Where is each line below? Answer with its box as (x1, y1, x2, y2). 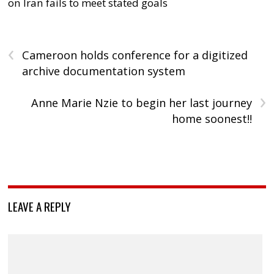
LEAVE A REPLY (8, 197, 72, 215)
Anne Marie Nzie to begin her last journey (31, 95, 252, 110)
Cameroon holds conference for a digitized (22, 47, 248, 62)
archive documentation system (22, 63, 186, 78)
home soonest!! (171, 111, 252, 126)
